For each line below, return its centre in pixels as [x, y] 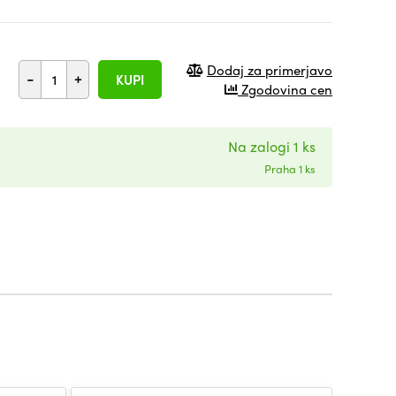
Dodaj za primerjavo [270, 69]
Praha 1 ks [290, 168]
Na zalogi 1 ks [272, 146]
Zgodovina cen [285, 89]
